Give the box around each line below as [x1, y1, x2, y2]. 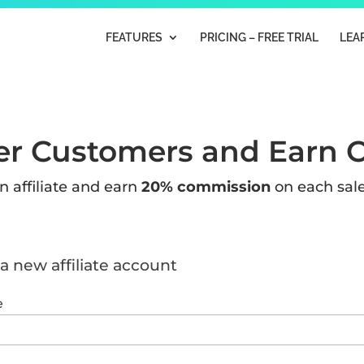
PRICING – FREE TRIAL [199, 31, 318, 44]
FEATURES [105, 31, 162, 44]
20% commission [141, 177, 271, 196]
